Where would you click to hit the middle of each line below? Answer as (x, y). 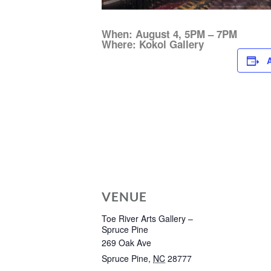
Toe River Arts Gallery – (147, 218)
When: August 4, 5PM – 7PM (169, 34)
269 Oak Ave (126, 243)
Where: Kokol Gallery (153, 44)
